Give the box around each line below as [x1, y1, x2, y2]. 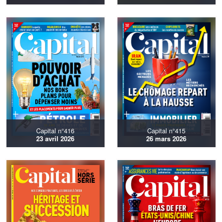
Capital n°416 [36, 126, 74, 136]
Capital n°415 [147, 126, 185, 136]
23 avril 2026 [36, 134, 74, 144]
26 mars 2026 [146, 134, 186, 144]
